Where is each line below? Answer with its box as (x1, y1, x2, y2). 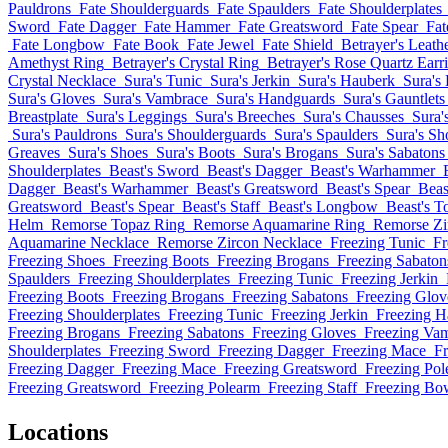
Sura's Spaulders (274, 126, 378, 143)
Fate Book (113, 36, 179, 53)
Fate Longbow (12, 36, 105, 53)
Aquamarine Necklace (8, 234, 149, 251)
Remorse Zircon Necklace (157, 234, 322, 251)
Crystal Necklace (8, 72, 116, 89)
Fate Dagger (58, 18, 136, 35)
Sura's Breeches (195, 108, 295, 125)
